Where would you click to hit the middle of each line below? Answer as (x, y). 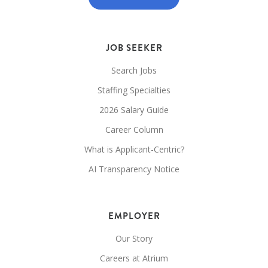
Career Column (134, 130)
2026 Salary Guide (134, 110)
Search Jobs (134, 71)
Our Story (134, 239)
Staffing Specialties (134, 90)
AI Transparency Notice (134, 169)
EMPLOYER (134, 216)
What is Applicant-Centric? (134, 150)
